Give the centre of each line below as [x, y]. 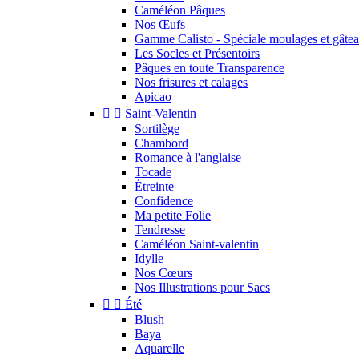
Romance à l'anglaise [188, 158]
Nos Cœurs [163, 273]
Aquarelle [159, 349]
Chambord [161, 143]
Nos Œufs [160, 25]
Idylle [149, 259]
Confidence [164, 201]
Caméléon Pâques [180, 10]
